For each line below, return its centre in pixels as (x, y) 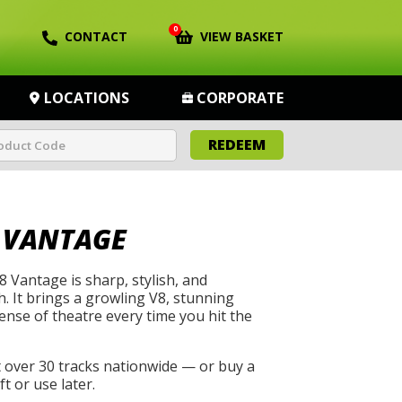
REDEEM (237, 144)
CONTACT (96, 36)
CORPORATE (240, 98)
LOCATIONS (87, 98)
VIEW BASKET (242, 36)
